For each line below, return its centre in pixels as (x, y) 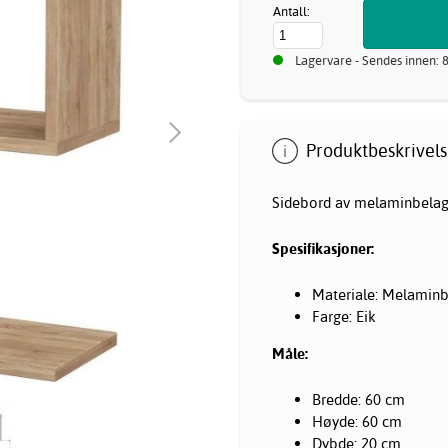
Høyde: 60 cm (357, 421)
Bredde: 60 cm (358, 399)
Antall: (291, 11)
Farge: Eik (344, 316)
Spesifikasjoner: (323, 248)
